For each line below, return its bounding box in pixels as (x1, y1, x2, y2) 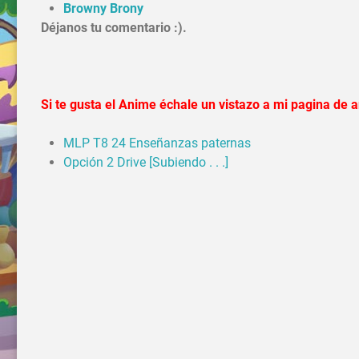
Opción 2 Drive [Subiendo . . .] (63, 155, 228, 171)
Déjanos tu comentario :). (41, 20, 187, 36)
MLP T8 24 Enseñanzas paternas (63, 135, 251, 151)
